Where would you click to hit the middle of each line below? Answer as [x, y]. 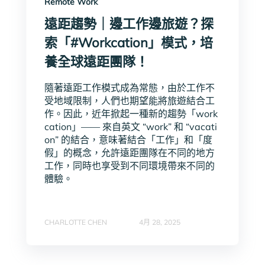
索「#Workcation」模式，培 [129, 43]
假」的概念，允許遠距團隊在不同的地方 [130, 153]
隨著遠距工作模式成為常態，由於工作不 [130, 88]
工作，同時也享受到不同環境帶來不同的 [130, 166]
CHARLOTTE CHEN [76, 222]
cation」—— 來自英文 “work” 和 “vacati [131, 127]
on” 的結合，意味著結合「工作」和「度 [128, 140]
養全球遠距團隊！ [96, 62]
